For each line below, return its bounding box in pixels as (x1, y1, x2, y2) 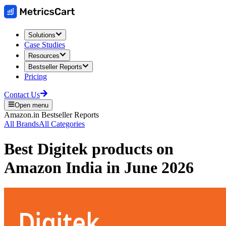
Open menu (15, 101, 49, 109)
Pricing (24, 72, 47, 81)
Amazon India (4, 158, 102, 177)
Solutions (28, 31, 55, 39)
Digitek (37, 139, 88, 158)
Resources (28, 51, 60, 60)
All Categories (39, 120, 85, 129)
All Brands (4, 120, 39, 129)
